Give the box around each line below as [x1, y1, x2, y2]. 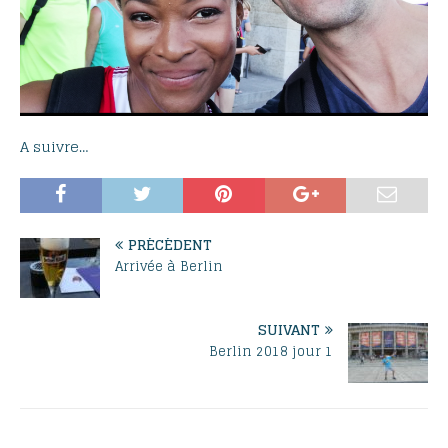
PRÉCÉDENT [128, 231, 212, 257]
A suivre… [20, 133, 88, 159]
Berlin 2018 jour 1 [209, 339, 333, 363]
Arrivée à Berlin [115, 254, 223, 278]
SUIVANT [258, 316, 320, 342]
